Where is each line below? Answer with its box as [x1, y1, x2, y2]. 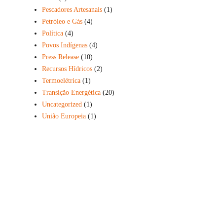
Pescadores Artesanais [41, 5, 102, 13]
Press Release [41, 53, 79, 61]
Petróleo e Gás [41, 17, 82, 25]
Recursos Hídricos [41, 65, 92, 73]
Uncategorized [41, 100, 82, 108]
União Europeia [41, 112, 86, 120]
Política [41, 29, 63, 37]
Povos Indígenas [41, 41, 87, 49]
